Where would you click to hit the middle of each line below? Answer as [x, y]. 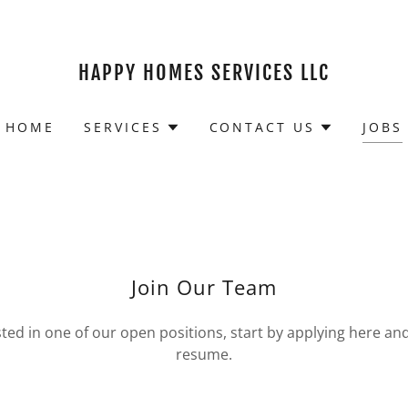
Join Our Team [204, 287]
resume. [204, 354]
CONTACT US [262, 127]
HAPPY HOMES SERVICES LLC [204, 72]
